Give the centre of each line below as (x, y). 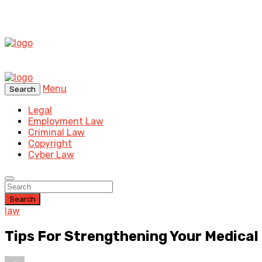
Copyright (50, 144)
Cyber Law (51, 155)
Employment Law (66, 121)
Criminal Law (56, 132)
